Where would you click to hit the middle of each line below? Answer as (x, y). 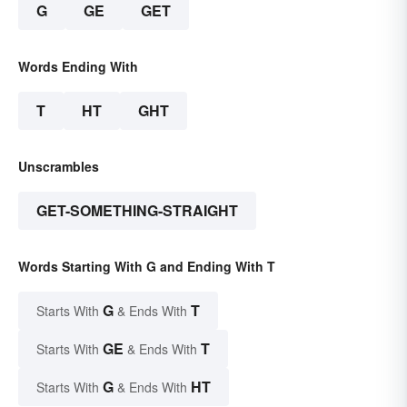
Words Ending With (78, 66)
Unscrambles (59, 166)
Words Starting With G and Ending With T (147, 266)
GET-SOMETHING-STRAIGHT (137, 210)
